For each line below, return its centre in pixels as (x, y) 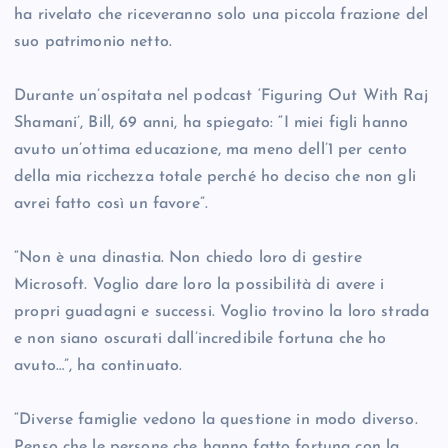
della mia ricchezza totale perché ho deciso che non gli (215, 177)
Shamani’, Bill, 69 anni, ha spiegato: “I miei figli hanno (211, 123)
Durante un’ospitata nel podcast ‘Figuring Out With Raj (221, 96)
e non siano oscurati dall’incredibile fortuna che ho (200, 339)
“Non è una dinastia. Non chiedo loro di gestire (188, 258)
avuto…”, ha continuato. (98, 366)
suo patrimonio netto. (93, 42)
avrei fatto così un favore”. (111, 204)
